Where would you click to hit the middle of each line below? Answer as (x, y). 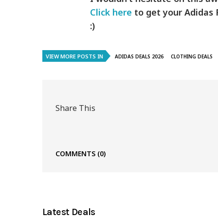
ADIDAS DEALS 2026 (139, 57)
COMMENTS (76, 154)
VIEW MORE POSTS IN (74, 56)
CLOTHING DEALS (192, 57)
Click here (111, 12)
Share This (75, 108)
